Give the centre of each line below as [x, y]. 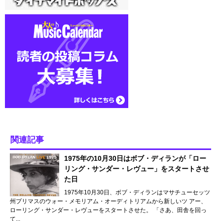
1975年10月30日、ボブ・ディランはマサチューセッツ [137, 192]
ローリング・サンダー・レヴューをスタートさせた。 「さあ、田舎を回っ [108, 210]
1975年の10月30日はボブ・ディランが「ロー [135, 158]
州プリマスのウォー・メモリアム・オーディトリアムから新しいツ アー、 [108, 201]
